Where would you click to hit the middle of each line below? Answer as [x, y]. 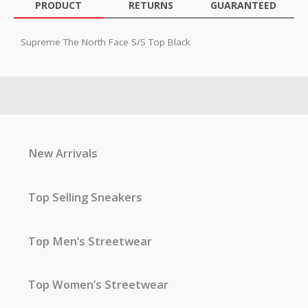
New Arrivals [63, 153]
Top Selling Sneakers [86, 197]
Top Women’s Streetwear [99, 285]
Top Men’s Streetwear [90, 241]
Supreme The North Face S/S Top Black [106, 42]
